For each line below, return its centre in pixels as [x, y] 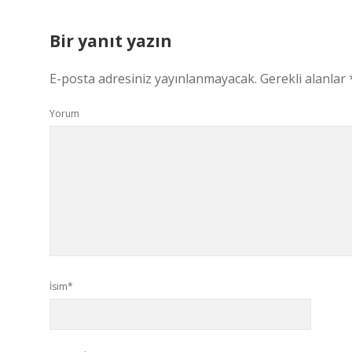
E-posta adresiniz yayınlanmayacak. [153, 79]
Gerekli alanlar [304, 79]
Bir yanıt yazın [111, 41]
